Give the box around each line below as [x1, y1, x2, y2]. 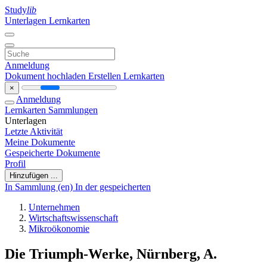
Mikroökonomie [29, 223, 89, 234]
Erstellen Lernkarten [88, 71, 164, 81]
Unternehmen [29, 202, 80, 212]
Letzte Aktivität [5, 126, 63, 136]
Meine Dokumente [5, 137, 75, 147]
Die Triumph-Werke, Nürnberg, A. [5, 246, 217, 262]
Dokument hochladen [5, 71, 88, 81]
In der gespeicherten [75, 182, 151, 192]
